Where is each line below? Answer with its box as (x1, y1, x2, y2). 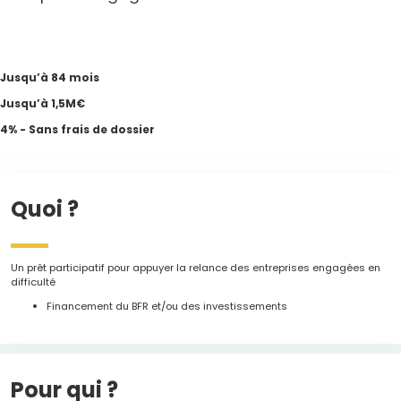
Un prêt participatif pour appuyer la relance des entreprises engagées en (11, 260, 381, 276)
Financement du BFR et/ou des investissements (47, 299, 288, 314)
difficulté (11, 275, 56, 290)
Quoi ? (11, 193, 80, 224)
